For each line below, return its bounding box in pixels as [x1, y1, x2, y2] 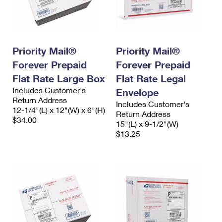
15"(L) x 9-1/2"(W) [116, 119, 178, 129]
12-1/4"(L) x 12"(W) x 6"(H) [12, 105, 105, 115]
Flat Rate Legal [116, 72, 186, 85]
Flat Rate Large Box [12, 72, 105, 85]
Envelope [116, 86, 159, 99]
